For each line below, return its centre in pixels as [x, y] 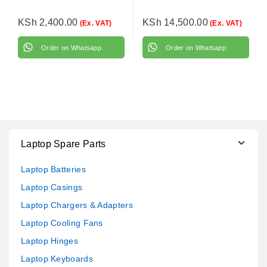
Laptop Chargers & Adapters [77, 205]
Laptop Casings [52, 187]
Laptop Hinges [49, 241]
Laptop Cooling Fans [62, 223]
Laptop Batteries [53, 170]
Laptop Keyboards [57, 259]
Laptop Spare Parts [63, 144]
